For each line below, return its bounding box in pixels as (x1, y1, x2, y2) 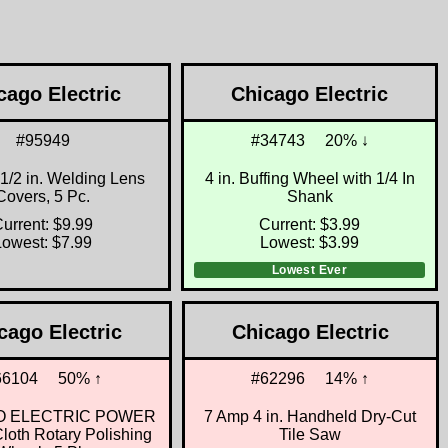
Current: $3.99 (259, 215, 360, 233)
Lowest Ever (272, 263, 347, 276)
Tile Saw (279, 425, 341, 443)
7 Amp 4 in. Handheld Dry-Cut (204, 407, 416, 425)
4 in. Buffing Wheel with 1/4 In (204, 169, 415, 187)
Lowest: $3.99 (260, 233, 359, 251)
